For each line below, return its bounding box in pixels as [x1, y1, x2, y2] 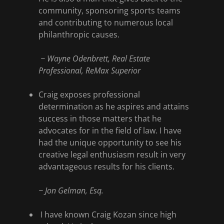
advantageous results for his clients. [38, 161, 174, 172]
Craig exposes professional [38, 89, 140, 100]
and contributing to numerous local [38, 17, 173, 28]
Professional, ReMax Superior [38, 65, 142, 76]
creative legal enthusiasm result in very [38, 149, 185, 160]
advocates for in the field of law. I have [38, 125, 181, 136]
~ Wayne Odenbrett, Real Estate [38, 53, 150, 64]
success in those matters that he [38, 113, 161, 124]
